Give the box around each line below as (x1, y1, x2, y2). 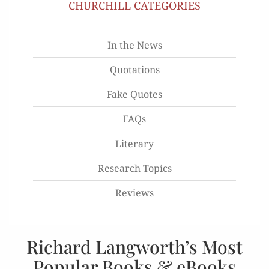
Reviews (115, 186, 154, 199)
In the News (107, 38, 162, 52)
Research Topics (97, 161, 172, 175)
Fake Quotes (107, 87, 162, 101)
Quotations (109, 62, 160, 76)
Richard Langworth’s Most (26, 234, 243, 259)
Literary (115, 136, 154, 150)
